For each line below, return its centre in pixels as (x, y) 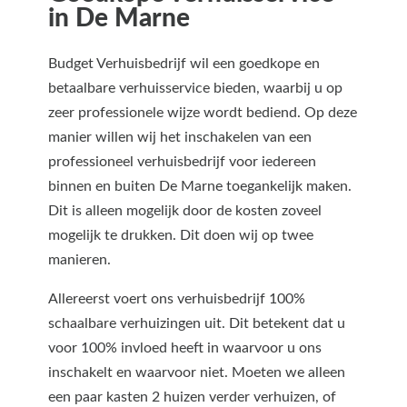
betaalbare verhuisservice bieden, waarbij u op (195, 89)
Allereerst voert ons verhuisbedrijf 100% (177, 299)
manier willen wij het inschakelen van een (180, 138)
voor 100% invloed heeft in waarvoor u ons (185, 348)
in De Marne (119, 19)
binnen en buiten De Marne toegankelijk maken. (200, 187)
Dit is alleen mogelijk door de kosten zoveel (185, 211)
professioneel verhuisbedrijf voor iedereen (182, 162)
